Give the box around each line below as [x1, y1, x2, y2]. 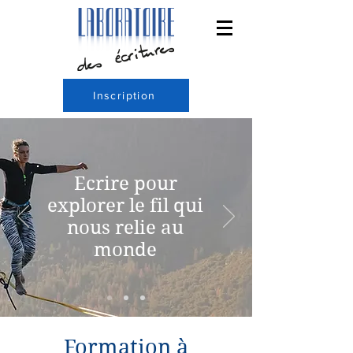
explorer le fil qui [47, 195, 203, 217]
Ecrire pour [73, 173, 177, 195]
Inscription [93, 89, 156, 102]
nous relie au [67, 217, 184, 239]
